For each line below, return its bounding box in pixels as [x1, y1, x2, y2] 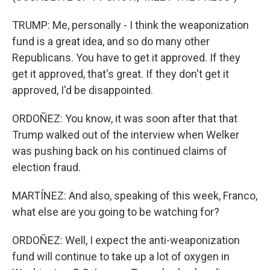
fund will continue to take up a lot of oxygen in [12, 250, 230, 263]
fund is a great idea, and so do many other [12, 35, 210, 48]
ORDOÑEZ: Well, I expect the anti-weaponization [12, 234, 240, 246]
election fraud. [12, 161, 81, 174]
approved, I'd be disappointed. [12, 84, 153, 96]
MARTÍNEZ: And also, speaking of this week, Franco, [12, 189, 257, 202]
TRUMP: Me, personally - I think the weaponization [12, 19, 249, 31]
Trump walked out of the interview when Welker [12, 128, 239, 141]
